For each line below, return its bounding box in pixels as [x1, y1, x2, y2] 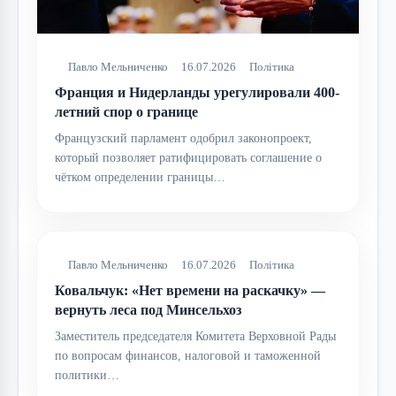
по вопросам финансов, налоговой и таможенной [55, 349, 321, 363]
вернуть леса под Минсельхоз [55, 302, 241, 318]
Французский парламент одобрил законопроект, [55, 132, 312, 146]
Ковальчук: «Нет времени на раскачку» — [55, 283, 325, 299]
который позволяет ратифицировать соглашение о [55, 151, 322, 165]
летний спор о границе [55, 104, 198, 120]
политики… [55, 369, 119, 383]
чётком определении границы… [55, 171, 225, 185]
